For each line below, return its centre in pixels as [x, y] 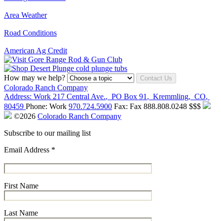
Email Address [28, 150]
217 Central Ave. [79, 96]
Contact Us [156, 78]
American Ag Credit [36, 51]
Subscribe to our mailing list [47, 133]
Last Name [21, 213]
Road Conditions [30, 33]
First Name [21, 186]
